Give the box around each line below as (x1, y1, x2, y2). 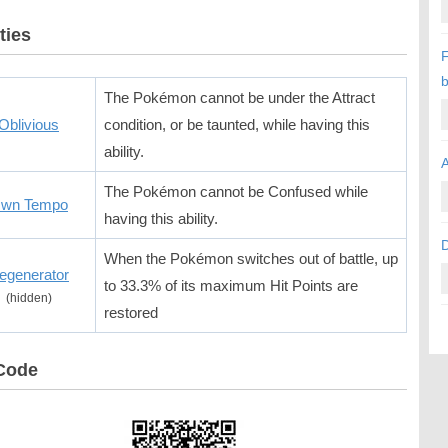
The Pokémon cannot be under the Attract (104, 89, 375, 106)
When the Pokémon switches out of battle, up (104, 250, 398, 267)
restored (104, 304, 158, 321)
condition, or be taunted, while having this (104, 116, 370, 133)
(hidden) (5, 291, 52, 305)
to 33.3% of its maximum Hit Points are (104, 277, 358, 294)
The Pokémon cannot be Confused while (104, 183, 368, 200)
